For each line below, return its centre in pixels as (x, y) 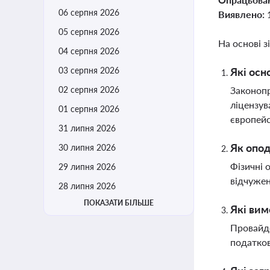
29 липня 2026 (87, 167)
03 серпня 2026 (89, 70)
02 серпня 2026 (89, 89)
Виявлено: (243, 14)
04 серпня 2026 (89, 51)
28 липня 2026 (87, 186)
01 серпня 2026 (89, 109)
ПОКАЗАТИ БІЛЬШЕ (119, 203)
